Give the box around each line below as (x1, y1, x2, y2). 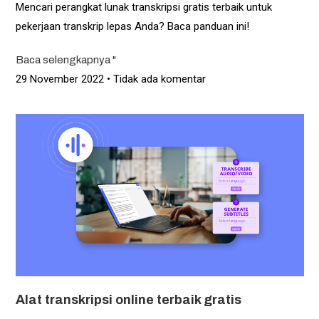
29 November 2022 (15, 73, 107, 86)
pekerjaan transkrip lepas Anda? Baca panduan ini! (15, 20, 249, 33)
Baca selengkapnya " (15, 54, 116, 66)
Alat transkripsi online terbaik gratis (15, 293, 241, 308)
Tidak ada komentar (110, 73, 206, 86)
